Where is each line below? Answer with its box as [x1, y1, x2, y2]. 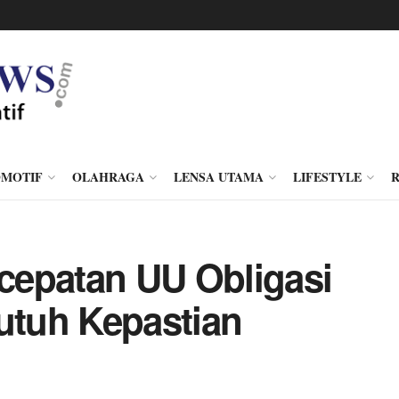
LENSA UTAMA [174, 167, 264, 186]
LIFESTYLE [293, 167, 362, 186]
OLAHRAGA [72, 167, 144, 186]
